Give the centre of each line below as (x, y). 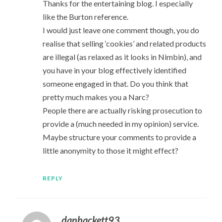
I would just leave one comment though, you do (121, 30)
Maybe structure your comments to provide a (119, 137)
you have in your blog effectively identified (114, 70)
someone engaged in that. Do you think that (115, 84)
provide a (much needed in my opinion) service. (120, 124)
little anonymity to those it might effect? (110, 151)
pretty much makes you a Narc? (96, 97)
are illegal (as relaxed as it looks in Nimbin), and (122, 57)
